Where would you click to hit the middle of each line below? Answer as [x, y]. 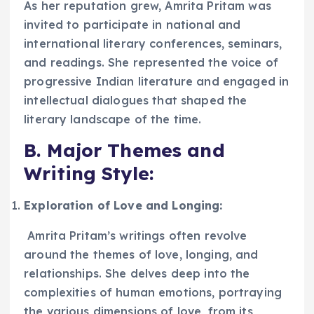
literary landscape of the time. [113, 119]
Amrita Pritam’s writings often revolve [136, 235]
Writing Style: [89, 173]
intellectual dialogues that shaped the [136, 100]
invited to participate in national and [132, 24]
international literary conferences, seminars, [153, 43]
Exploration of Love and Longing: [123, 205]
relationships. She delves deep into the [137, 273]
